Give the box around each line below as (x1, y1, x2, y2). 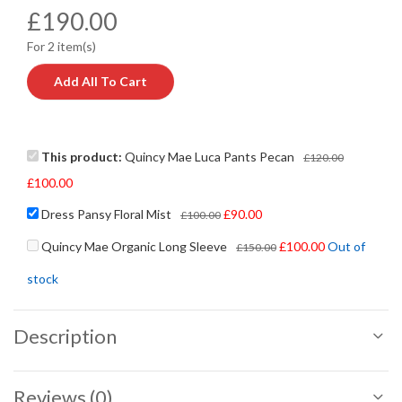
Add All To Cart (54, 73, 147, 89)
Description (13, 323, 117, 348)
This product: (41, 148, 125, 164)
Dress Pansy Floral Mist (41, 205, 171, 222)
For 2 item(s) (27, 38, 96, 54)
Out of (328, 238, 365, 254)
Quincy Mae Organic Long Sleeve (41, 238, 227, 254)
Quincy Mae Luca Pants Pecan (125, 148, 294, 164)
